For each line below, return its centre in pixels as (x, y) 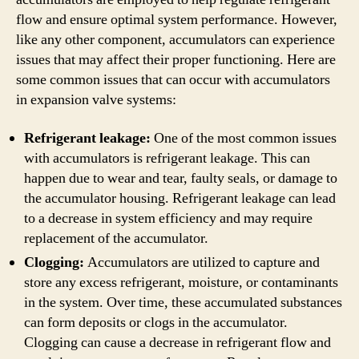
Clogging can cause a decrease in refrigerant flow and (177, 342)
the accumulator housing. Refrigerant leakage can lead (180, 198)
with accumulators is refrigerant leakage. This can (167, 158)
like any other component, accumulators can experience (175, 40)
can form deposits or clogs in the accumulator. (156, 322)
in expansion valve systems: (96, 100)
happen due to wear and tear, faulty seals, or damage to (181, 178)
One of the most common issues (244, 138)
